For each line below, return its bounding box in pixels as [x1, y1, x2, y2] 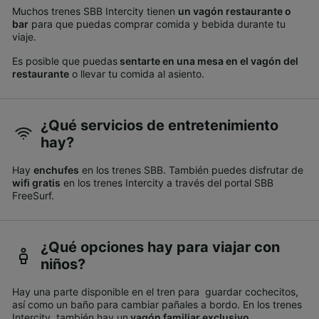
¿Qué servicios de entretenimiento [41, 117, 278, 135]
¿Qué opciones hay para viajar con [41, 239, 280, 256]
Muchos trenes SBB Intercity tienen [12, 5, 178, 18]
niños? [41, 256, 85, 273]
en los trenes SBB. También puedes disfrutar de [79, 164, 303, 177]
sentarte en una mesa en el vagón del [117, 55, 298, 68]
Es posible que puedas [12, 55, 117, 68]
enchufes [33, 164, 79, 177]
